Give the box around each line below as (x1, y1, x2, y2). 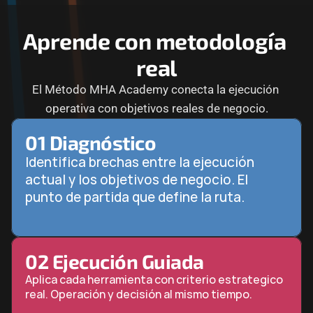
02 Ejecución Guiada (25, 249, 204, 273)
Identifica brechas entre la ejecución (25, 153, 254, 171)
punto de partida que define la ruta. (25, 188, 245, 206)
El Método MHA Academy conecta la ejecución (31, 82, 279, 96)
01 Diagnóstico (25, 131, 156, 154)
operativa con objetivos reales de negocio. (45, 101, 268, 115)
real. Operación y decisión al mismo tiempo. (25, 286, 252, 302)
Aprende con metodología (22, 27, 286, 54)
